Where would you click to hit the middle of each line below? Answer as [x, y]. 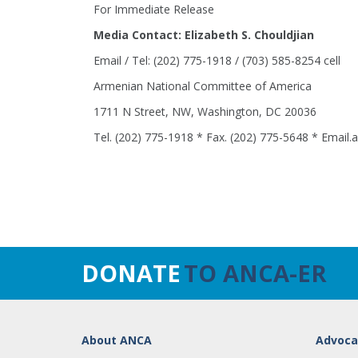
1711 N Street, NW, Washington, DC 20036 [205, 111]
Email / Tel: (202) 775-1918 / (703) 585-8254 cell [217, 60]
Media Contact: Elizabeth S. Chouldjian [204, 35]
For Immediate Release [154, 9]
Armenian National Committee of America [203, 86]
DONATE [131, 273]
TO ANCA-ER [255, 273]
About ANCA [117, 340]
